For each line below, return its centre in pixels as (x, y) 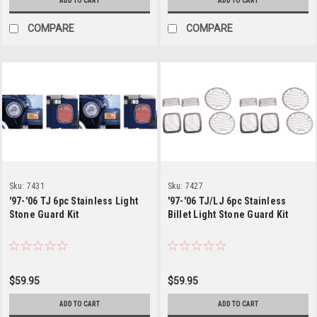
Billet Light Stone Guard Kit (228, 214)
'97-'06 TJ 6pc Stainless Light (73, 201)
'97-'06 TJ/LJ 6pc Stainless (227, 201)
